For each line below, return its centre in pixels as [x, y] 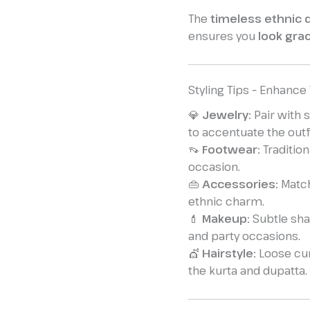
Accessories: [240, 184]
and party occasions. [244, 236]
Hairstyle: [229, 253]
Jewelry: [227, 115]
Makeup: [226, 218]
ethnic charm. [226, 201]
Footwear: [231, 149]
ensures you [223, 36]
